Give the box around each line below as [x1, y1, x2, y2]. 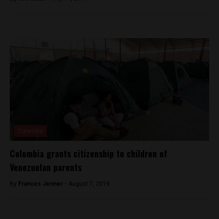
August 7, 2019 [68, 180, 109, 187]
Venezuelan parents [10, 160, 82, 174]
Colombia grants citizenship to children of [10, 147, 167, 160]
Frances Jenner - [18, 180, 68, 187]
